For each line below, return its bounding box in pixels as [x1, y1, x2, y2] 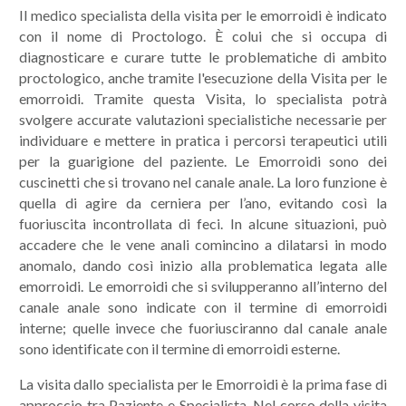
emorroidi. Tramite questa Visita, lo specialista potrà [19, 90, 387, 107]
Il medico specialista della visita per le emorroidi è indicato [19, 6, 387, 24]
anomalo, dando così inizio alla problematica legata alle [19, 256, 387, 274]
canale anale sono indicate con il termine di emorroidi [19, 298, 387, 315]
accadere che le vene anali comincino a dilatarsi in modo [19, 236, 387, 253]
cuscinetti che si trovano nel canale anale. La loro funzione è [19, 173, 387, 190]
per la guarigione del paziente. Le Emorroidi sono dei [19, 152, 387, 169]
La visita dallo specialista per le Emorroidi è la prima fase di [19, 375, 387, 392]
